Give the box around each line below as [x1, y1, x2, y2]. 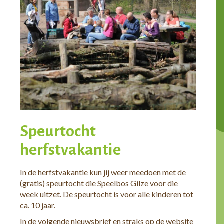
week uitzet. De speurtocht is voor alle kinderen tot [20, 189, 193, 199]
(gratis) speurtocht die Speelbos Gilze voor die [20, 178, 178, 188]
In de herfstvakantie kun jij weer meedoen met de [20, 167, 186, 177]
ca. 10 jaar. [20, 200, 55, 210]
